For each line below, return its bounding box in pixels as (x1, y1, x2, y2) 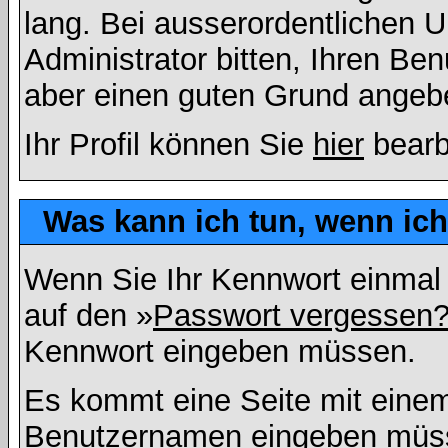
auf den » (24, 298, 153, 333)
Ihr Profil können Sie (24, 127, 313, 162)
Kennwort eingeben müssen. (24, 334, 416, 369)
